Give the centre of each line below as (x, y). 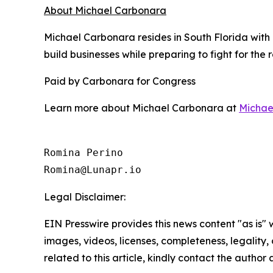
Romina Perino (83, 153)
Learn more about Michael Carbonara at (141, 108)
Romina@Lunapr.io (93, 170)
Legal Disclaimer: (85, 197)
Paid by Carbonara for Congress (120, 81)
